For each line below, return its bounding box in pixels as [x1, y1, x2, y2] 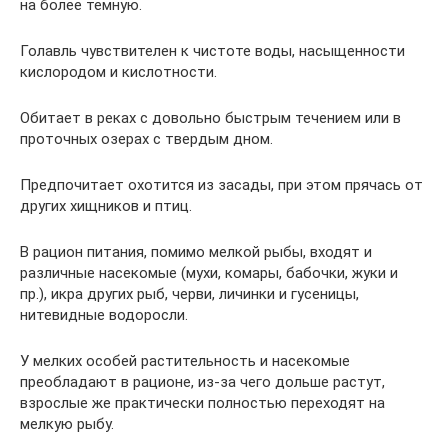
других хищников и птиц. [20, 196, 192, 215]
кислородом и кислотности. [20, 62, 217, 81]
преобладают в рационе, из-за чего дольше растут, [20, 372, 385, 391]
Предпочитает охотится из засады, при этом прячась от [20, 175, 423, 194]
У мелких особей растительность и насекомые [20, 351, 350, 370]
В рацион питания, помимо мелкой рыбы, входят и [20, 242, 372, 261]
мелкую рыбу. [20, 414, 114, 433]
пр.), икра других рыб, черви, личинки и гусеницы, [20, 284, 359, 303]
